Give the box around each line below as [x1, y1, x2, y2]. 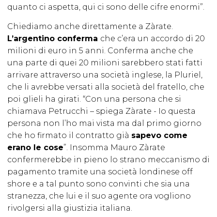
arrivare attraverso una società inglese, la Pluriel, [7, 70, 202, 80]
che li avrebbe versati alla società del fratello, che [7, 82, 204, 92]
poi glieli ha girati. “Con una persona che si [7, 94, 181, 104]
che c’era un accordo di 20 [100, 34, 205, 44]
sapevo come [131, 131, 187, 140]
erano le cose [7, 143, 63, 153]
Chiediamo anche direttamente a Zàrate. [7, 22, 173, 31]
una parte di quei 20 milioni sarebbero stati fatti [7, 58, 202, 68]
